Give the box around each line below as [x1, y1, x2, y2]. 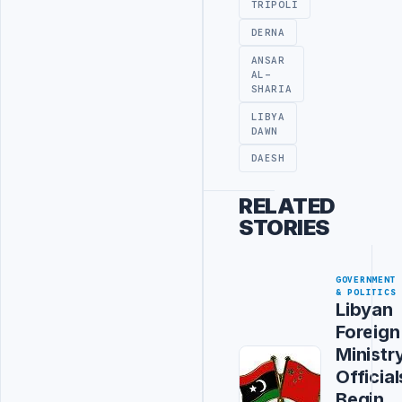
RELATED [239, 193, 336, 220]
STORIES [239, 214, 329, 241]
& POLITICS [336, 286, 397, 298]
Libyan [336, 298, 393, 320]
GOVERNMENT [336, 274, 397, 285]
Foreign [336, 320, 400, 343]
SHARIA [250, 82, 293, 95]
